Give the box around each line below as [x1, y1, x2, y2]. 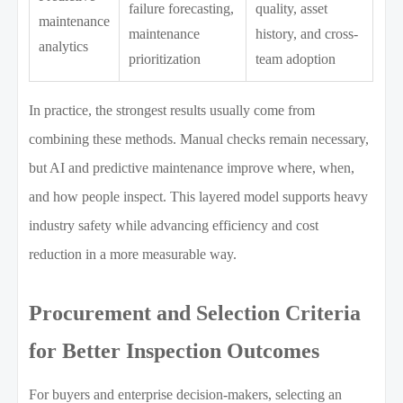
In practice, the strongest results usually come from [29, 103, 316, 119]
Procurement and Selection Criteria [29, 301, 362, 326]
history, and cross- [255, 26, 359, 42]
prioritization [129, 51, 201, 67]
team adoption [255, 51, 336, 67]
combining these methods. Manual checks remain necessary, [29, 131, 370, 148]
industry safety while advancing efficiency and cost [29, 218, 319, 234]
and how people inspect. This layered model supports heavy [29, 189, 369, 205]
